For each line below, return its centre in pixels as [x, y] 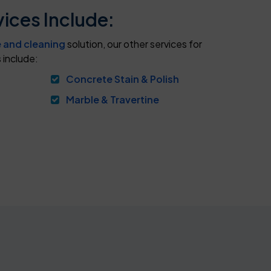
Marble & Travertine [113, 100]
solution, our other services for [134, 44]
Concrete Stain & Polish [122, 79]
